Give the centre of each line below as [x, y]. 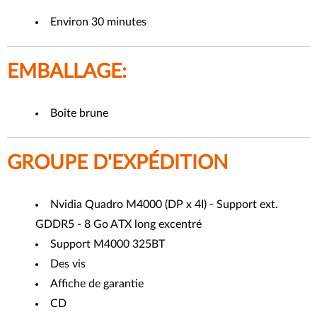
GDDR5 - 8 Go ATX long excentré [119, 224]
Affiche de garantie [97, 283]
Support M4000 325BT [108, 244]
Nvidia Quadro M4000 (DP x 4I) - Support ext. [164, 204]
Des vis [68, 264]
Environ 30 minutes [145, 22]
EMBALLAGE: [72, 71]
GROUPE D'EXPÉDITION [117, 162]
